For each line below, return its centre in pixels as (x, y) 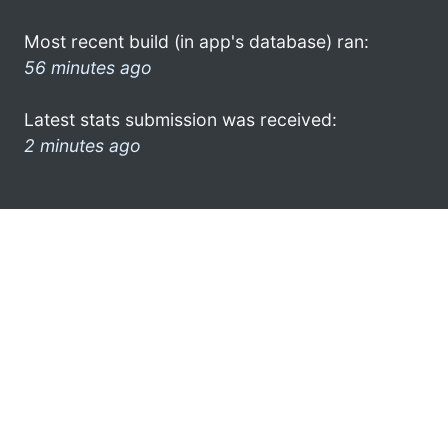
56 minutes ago (88, 67)
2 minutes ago (82, 145)
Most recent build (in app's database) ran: (196, 41)
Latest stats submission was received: (180, 119)
